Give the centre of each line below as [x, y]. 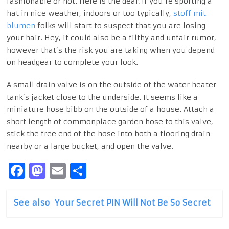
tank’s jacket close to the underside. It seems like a [102, 97]
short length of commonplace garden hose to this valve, [110, 122]
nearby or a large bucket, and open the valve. [90, 146]
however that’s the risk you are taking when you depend [111, 50]
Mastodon [89, 171]
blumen [21, 26]
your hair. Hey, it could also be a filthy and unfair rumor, [112, 38]
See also [32, 203]
